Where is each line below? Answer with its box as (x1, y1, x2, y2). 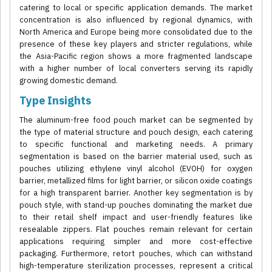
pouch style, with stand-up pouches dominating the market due (19, 200, 253, 211)
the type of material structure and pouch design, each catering (19, 127, 253, 138)
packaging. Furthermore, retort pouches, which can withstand (19, 248, 253, 259)
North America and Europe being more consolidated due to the (19, 27, 253, 38)
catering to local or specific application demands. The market (19, 2, 253, 13)
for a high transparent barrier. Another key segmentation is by (19, 188, 253, 199)
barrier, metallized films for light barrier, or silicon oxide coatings (19, 175, 253, 186)
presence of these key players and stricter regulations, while (19, 39, 253, 50)
